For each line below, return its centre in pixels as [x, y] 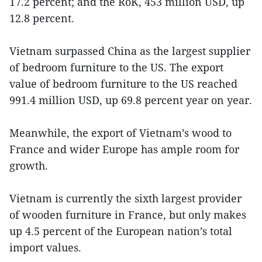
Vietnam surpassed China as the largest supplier [130, 51]
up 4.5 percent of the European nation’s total [121, 231]
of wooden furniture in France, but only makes [128, 214]
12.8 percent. [42, 18]
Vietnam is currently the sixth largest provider [125, 198]
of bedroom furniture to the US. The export [116, 67]
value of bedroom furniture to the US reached [123, 83]
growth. [29, 165]
